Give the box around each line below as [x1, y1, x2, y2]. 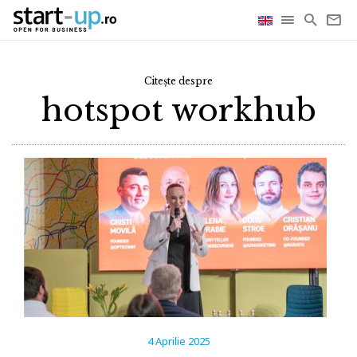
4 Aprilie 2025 [147, 334, 210, 348]
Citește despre [144, 75, 213, 87]
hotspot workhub [41, 91, 316, 130]
